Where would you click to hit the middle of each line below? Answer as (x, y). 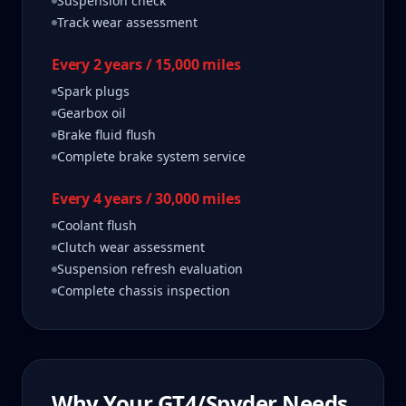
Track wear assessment (127, 22)
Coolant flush (97, 225)
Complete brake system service (151, 156)
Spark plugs (93, 91)
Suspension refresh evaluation (150, 269)
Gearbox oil (92, 113)
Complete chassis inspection (144, 290)
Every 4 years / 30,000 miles (146, 198)
